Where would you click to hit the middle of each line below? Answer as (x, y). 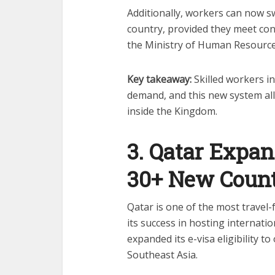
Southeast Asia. (162, 254)
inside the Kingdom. (172, 111)
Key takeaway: (159, 79)
